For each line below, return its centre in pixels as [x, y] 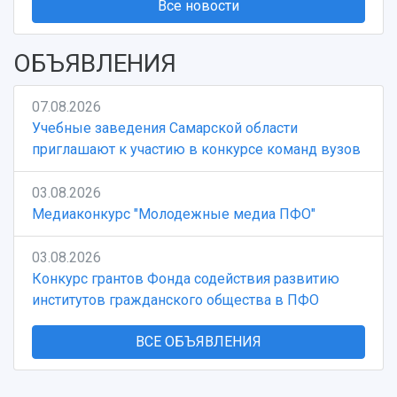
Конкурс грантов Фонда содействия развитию [186, 279]
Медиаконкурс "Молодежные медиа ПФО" [174, 214]
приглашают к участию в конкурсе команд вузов [196, 150]
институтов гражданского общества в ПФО [175, 300]
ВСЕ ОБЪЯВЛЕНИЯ [198, 342]
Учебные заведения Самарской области [165, 128]
